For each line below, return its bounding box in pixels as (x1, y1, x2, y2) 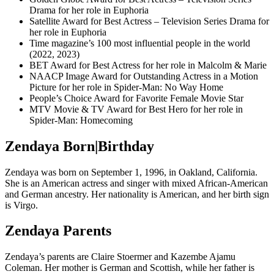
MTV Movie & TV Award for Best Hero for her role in (29, 103, 243, 114)
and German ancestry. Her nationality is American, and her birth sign (5, 188, 269, 199)
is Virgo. (5, 199, 38, 210)
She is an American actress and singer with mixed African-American (5, 177, 268, 188)
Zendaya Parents (5, 223, 111, 239)
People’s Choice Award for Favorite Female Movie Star (29, 92, 243, 103)
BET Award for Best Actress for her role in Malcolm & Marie (29, 59, 267, 70)
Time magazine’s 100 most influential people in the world (29, 37, 250, 48)
